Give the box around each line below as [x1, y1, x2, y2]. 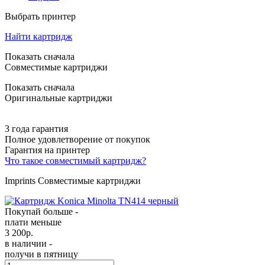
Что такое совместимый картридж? [5, 155, 146, 166]
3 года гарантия [5, 123, 68, 134]
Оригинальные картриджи [5, 92, 112, 103]
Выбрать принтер [5, 11, 76, 21]
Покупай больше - [5, 206, 78, 216]
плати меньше [5, 216, 62, 227]
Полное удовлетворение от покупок [5, 134, 150, 144]
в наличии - [5, 238, 52, 248]
